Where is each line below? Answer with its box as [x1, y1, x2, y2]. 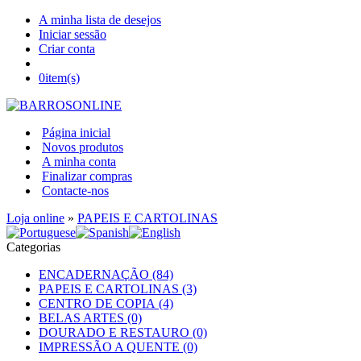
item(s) [45, 71, 80, 85]
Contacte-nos [42, 184, 109, 197]
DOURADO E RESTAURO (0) [39, 326, 207, 339]
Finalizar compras [42, 169, 132, 183]
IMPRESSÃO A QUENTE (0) [39, 340, 197, 354]
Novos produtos [42, 140, 123, 154]
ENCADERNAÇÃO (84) [39, 268, 173, 281]
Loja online [6, 211, 64, 225]
